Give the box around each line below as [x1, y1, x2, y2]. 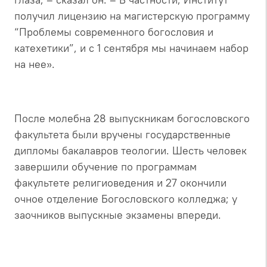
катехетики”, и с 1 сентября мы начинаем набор [14, 41, 249, 55]
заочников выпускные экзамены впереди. [14, 207, 221, 222]
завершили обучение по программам [14, 159, 197, 173]
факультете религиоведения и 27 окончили [14, 175, 226, 190]
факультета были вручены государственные [14, 127, 231, 141]
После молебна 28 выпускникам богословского [14, 111, 250, 125]
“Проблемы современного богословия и [14, 24, 213, 39]
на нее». [14, 57, 55, 71]
